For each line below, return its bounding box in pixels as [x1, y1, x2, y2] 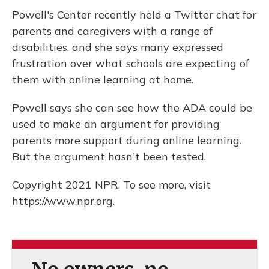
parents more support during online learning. [12, 133, 241, 147]
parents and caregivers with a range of [12, 24, 213, 38]
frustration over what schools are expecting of [12, 56, 249, 70]
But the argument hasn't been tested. [12, 150, 206, 163]
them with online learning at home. [12, 73, 193, 86]
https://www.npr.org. [12, 194, 115, 208]
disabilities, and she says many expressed [12, 40, 223, 54]
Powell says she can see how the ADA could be [12, 101, 252, 115]
